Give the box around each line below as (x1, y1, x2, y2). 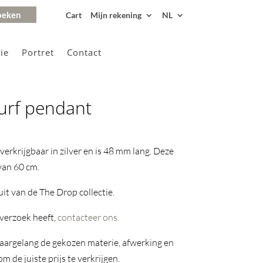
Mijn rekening (90, 9, 141, 20)
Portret (21, 46, 54, 58)
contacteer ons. (57, 211, 119, 223)
